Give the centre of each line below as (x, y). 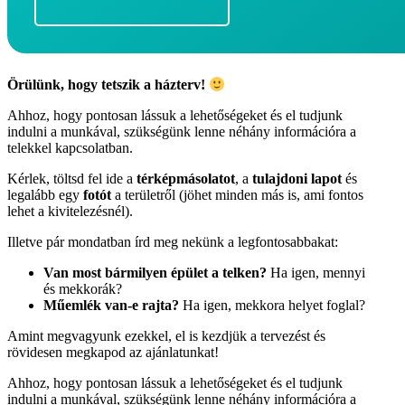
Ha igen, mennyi (316, 273)
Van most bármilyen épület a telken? (155, 273)
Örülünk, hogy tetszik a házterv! (108, 85)
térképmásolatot (186, 179)
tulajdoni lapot (297, 179)
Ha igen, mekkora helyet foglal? (272, 306)
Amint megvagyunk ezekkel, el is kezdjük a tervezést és (166, 336)
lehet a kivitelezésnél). (70, 212)
